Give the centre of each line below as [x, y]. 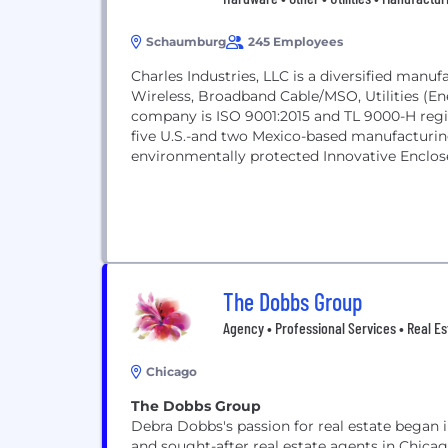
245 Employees [295, 41]
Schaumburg [186, 41]
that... [150, 176]
